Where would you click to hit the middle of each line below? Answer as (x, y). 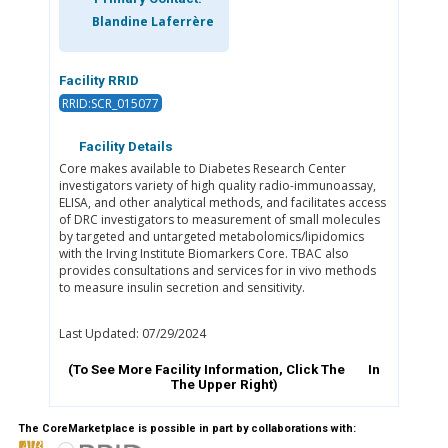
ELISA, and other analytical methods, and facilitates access (222, 203)
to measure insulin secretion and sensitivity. (181, 288)
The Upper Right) (224, 385)
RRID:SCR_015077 (110, 103)
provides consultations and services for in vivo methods (217, 271)
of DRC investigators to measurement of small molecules (219, 220)
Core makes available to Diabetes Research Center (202, 169)
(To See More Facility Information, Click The (208, 370)
